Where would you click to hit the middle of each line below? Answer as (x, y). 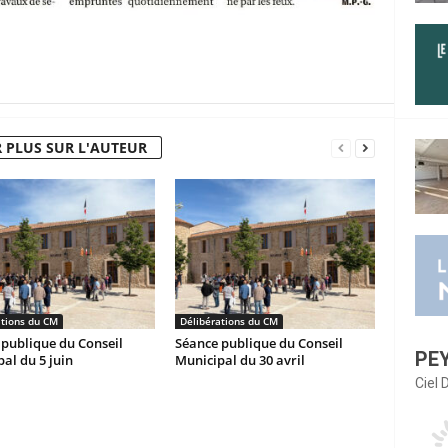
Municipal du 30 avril (239, 360)
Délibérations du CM (228, 321)
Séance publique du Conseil (258, 343)
